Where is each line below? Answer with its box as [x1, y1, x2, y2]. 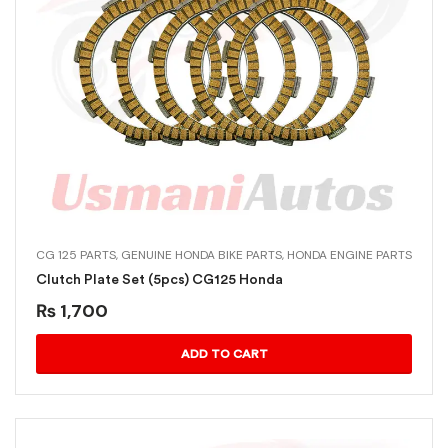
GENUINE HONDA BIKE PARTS [121, 247, 282, 264]
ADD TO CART [180, 347, 268, 362]
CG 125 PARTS [36, 247, 116, 264]
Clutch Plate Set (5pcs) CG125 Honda [36, 272, 283, 288]
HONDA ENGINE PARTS [287, 247, 412, 264]
